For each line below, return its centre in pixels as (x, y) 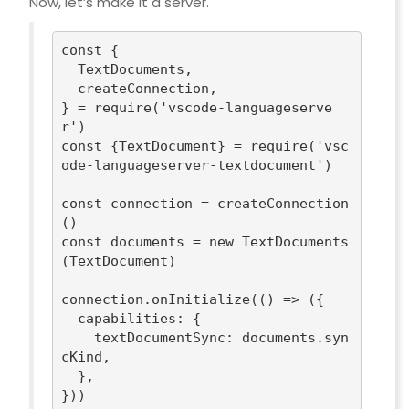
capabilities (127, 318)
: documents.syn (288, 337)
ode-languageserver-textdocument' (193, 165)
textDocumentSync (160, 337)
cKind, (86, 357)
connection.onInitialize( (160, 299)
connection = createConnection (226, 203)
